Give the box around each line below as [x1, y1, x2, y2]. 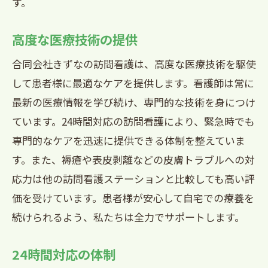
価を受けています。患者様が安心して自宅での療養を [12, 190, 254, 205]
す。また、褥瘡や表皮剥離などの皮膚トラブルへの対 [12, 152, 255, 167]
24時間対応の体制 [12, 245, 115, 263]
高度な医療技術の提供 [12, 30, 138, 48]
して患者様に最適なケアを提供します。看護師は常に [12, 75, 254, 90]
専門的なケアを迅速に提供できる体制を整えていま [12, 133, 245, 148]
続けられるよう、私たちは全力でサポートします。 [12, 209, 245, 224]
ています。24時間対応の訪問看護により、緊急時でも [12, 114, 255, 129]
